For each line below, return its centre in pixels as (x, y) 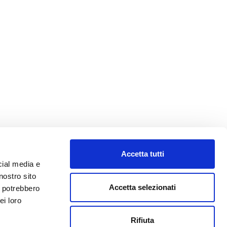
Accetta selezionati (142, 187)
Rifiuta (142, 220)
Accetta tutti (142, 154)
